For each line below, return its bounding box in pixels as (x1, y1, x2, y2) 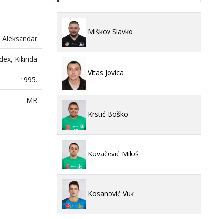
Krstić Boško (86, 109, 128, 119)
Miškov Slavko (86, 26, 133, 36)
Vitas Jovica (86, 68, 124, 78)
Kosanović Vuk (86, 188, 134, 198)
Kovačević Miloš (86, 149, 139, 158)
